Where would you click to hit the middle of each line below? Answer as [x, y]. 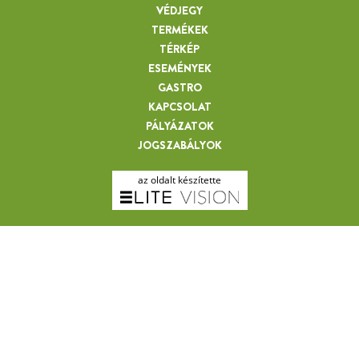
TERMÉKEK [179, 30]
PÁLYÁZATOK [179, 126]
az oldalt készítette [179, 180]
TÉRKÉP [179, 49]
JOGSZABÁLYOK [179, 145]
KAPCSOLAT [179, 107]
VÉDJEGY [179, 10]
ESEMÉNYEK [179, 68]
